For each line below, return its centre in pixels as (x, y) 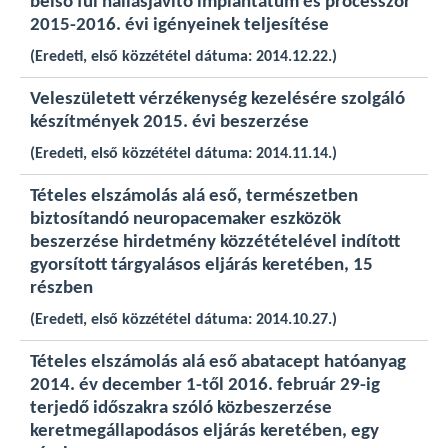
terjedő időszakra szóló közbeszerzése (181, 408)
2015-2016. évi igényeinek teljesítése (179, 25)
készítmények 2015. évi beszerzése (169, 122)
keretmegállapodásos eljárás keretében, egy (204, 431)
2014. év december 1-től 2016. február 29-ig (205, 385)
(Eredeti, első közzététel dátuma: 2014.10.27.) (183, 320)
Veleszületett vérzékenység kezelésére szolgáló (217, 99)
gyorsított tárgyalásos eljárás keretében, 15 (201, 265)
